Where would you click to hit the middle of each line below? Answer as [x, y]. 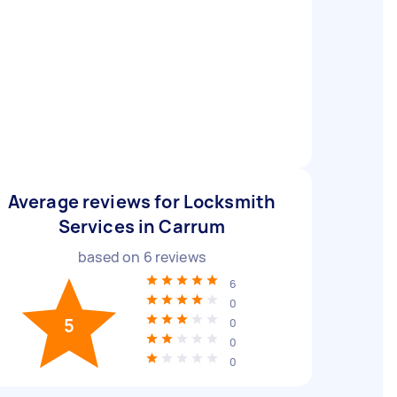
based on [111, 257]
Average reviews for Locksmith [142, 202]
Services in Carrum [142, 226]
